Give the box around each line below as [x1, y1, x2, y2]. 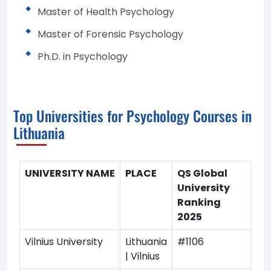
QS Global [177, 166, 227, 180]
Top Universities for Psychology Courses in [13, 104, 252, 126]
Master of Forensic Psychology [38, 27, 183, 41]
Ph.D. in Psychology [38, 49, 128, 64]
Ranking [177, 195, 221, 209]
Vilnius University [25, 234, 103, 249]
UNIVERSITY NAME [25, 166, 115, 180]
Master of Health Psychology [38, 4, 174, 19]
